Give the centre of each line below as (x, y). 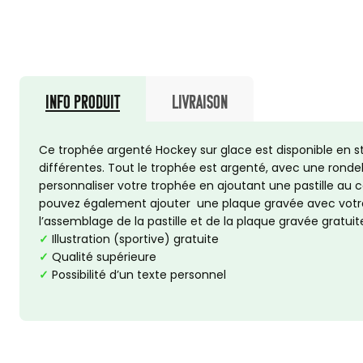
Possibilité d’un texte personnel (137, 275)
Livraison (200, 102)
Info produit (83, 102)
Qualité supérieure (102, 257)
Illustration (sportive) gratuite (134, 239)
